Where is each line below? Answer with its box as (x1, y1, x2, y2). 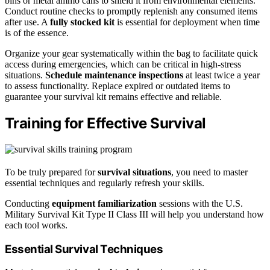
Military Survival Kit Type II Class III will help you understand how (5, 209, 264, 219)
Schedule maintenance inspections (45, 70, 183, 81)
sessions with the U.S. (157, 198, 243, 209)
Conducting (5, 198, 52, 209)
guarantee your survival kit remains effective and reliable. (5, 92, 222, 102)
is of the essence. (5, 28, 69, 39)
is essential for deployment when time (115, 17, 260, 28)
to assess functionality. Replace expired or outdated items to (5, 81, 230, 92)
